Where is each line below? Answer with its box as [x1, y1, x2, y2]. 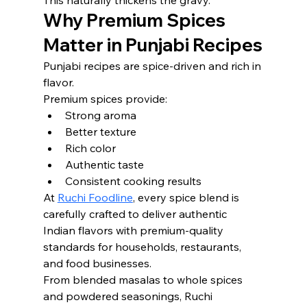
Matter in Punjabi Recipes [42, 34, 262, 56]
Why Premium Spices [42, 9, 229, 32]
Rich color [64, 141, 116, 155]
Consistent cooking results [64, 174, 201, 188]
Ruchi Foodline [57, 191, 133, 204]
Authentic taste [64, 158, 144, 171]
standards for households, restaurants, [42, 240, 244, 254]
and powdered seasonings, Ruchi [42, 289, 215, 303]
